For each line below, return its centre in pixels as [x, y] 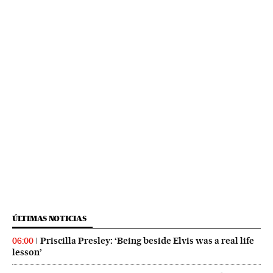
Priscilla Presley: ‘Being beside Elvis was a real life [147, 241]
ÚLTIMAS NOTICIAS [49, 219]
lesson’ [27, 253]
